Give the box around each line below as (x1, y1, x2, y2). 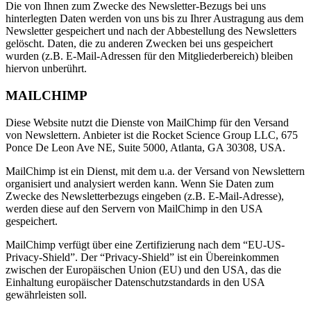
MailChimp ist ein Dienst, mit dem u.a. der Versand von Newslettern (6, 165, 305, 177)
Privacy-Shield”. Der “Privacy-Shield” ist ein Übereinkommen (6, 251, 279, 263)
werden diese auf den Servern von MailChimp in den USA (6, 202, 262, 215)
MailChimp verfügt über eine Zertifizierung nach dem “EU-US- (6, 238, 285, 251)
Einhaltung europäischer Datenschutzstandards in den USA (6, 276, 264, 288)
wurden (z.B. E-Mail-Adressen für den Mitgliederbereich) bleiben (6, 50, 293, 62)
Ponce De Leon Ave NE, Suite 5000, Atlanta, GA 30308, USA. (6, 141, 285, 153)
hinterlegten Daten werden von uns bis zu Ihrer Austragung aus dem (6, 12, 303, 25)
